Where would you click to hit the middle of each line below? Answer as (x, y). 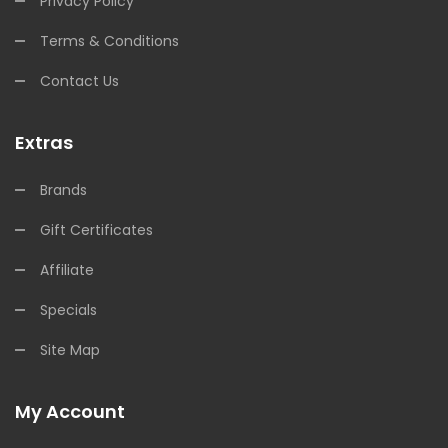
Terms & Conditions (109, 41)
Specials (68, 310)
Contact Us (79, 81)
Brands (63, 190)
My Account (70, 411)
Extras (44, 142)
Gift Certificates (96, 230)
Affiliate (67, 270)
